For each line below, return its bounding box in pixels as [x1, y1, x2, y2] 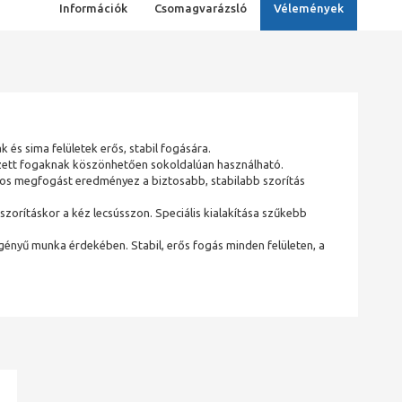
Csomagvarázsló [153, 2, 247, 14]
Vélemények [273, 2, 344, 14]
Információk [58, 2, 127, 14]
